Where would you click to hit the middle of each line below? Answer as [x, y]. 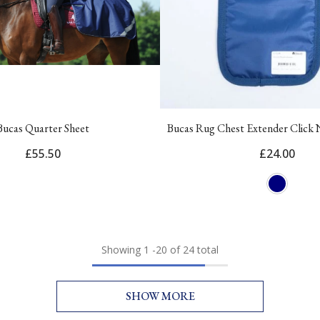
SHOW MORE [160, 296]
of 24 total [193, 249]
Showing [121, 249]
